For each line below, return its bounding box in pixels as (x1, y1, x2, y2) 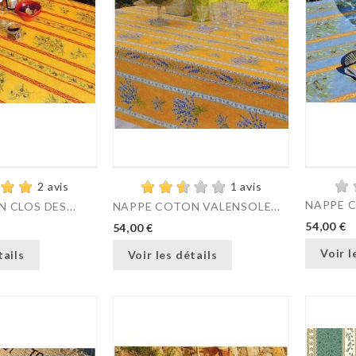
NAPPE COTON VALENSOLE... (112, 199, 281, 213)
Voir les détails (127, 248, 218, 262)
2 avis (37, 180, 70, 194)
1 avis (230, 180, 262, 194)
